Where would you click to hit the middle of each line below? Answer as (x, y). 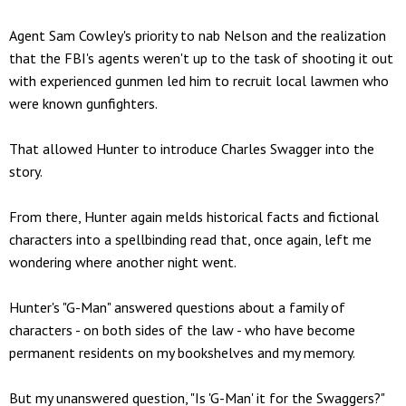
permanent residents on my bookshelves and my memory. (182, 352)
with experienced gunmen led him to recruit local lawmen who (199, 80)
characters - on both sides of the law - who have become (182, 329)
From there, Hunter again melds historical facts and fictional (194, 216)
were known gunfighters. (83, 103)
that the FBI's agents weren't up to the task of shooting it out (201, 58)
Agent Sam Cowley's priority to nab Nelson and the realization (198, 35)
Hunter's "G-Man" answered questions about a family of (177, 307)
